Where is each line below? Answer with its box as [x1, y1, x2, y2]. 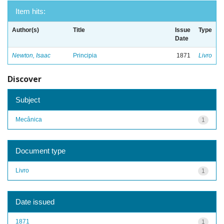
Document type [15, 146, 65, 155]
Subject [15, 95, 40, 104]
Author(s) [12, 26, 39, 33]
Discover [7, 73, 41, 84]
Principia [73, 52, 97, 59]
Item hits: [15, 7, 45, 15]
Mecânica [15, 115, 42, 123]
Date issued [15, 197, 54, 206]
